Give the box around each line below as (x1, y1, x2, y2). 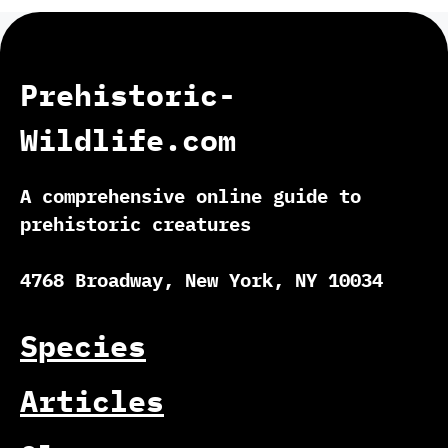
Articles (20, 380, 164, 420)
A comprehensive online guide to (20, 183, 361, 208)
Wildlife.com (20, 119, 236, 159)
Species (20, 325, 146, 365)
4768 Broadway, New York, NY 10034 (20, 268, 383, 293)
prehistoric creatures (20, 211, 251, 236)
